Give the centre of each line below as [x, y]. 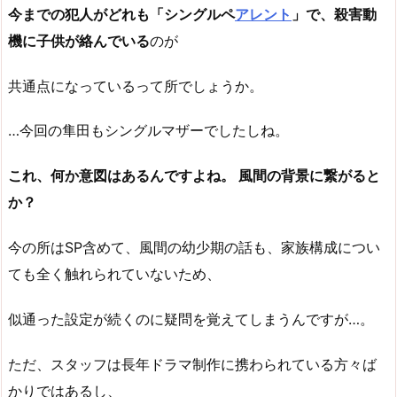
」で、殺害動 [334, 14]
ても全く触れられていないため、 [114, 274]
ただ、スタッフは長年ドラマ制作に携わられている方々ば [192, 364]
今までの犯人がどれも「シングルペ [121, 14]
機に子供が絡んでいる [79, 40]
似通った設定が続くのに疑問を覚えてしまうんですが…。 [191, 319]
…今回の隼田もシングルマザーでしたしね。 [148, 131]
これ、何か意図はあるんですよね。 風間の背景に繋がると [194, 176]
